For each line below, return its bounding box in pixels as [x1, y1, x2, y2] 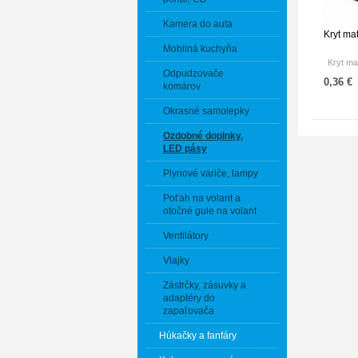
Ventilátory [163, 230, 209, 241]
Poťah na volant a [163, 193, 241, 204]
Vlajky [163, 255, 189, 266]
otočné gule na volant [163, 205, 257, 217]
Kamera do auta [163, 18, 233, 30]
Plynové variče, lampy [163, 168, 258, 179]
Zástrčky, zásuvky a [163, 280, 246, 291]
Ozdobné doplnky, [163, 130, 243, 141]
